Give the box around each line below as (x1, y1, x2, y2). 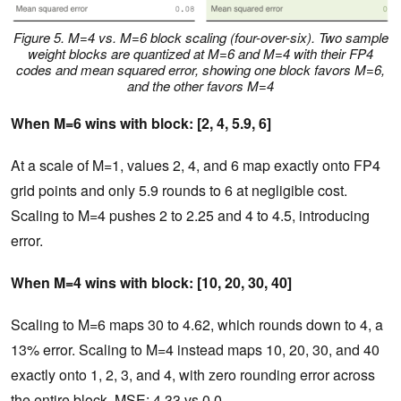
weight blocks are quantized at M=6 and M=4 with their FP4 (28, 44, 373, 64)
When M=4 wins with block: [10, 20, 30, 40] (11, 272, 292, 294)
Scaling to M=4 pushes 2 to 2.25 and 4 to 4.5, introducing (11, 205, 370, 226)
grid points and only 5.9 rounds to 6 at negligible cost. (11, 180, 347, 201)
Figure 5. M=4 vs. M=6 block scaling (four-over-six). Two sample (13, 28, 388, 47)
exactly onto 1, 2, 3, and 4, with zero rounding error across (11, 364, 375, 386)
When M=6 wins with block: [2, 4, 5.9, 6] (11, 113, 271, 134)
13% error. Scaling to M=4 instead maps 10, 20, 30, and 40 (11, 339, 380, 361)
